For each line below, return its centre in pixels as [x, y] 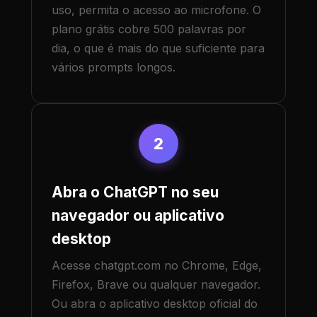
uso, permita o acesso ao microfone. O [156, 10]
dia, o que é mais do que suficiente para [158, 48]
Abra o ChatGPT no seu [135, 192]
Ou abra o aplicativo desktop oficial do [155, 304]
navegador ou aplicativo [138, 216]
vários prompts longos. [114, 68]
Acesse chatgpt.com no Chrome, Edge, [157, 266]
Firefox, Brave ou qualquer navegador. [156, 285]
